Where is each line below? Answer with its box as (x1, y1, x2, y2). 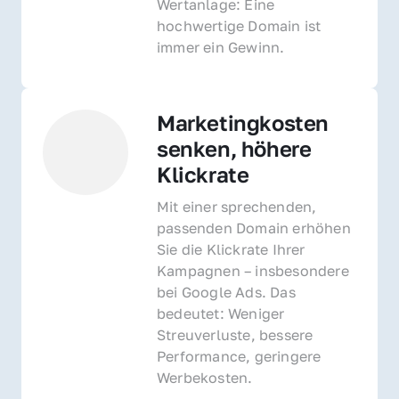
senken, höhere (157, 134, 312, 161)
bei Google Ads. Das (157, 282, 296, 301)
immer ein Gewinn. (157, 37, 285, 56)
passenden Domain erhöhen (157, 218, 351, 237)
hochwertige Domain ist (157, 16, 322, 35)
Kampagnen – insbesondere (157, 261, 349, 280)
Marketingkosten (157, 109, 330, 135)
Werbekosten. (157, 368, 253, 387)
